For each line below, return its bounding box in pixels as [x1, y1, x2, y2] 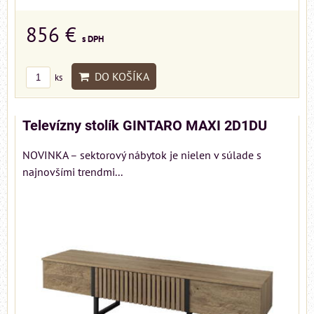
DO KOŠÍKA [89, 69, 149, 84]
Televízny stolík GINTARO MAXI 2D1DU [22, 118, 267, 135]
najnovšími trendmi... [22, 165, 123, 179]
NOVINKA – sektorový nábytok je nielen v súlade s [22, 148, 261, 163]
